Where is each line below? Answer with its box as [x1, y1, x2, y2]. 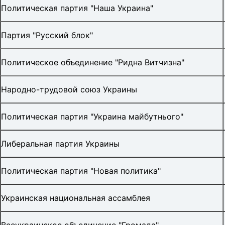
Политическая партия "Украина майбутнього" [1, 111, 183, 122]
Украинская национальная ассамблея [1, 193, 150, 203]
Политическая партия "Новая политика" [1, 166, 161, 176]
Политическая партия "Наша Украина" [1, 3, 153, 14]
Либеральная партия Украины [1, 139, 120, 149]
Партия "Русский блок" [1, 30, 93, 41]
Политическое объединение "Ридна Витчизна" [1, 57, 184, 68]
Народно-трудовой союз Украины [1, 84, 137, 95]
